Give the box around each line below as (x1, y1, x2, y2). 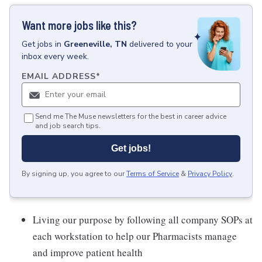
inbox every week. (22, 51, 89, 62)
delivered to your (129, 39, 192, 50)
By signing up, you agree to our (22, 169, 125, 179)
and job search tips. (35, 121, 101, 131)
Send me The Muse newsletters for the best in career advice (35, 112, 226, 122)
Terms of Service (126, 169, 179, 179)
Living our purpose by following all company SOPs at (33, 213, 253, 227)
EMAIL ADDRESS (22, 71, 96, 82)
